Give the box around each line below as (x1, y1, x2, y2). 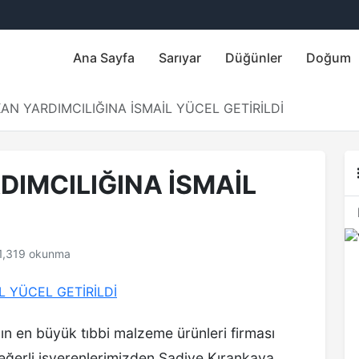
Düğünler (225, 50, 282, 66)
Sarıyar (159, 50, 201, 66)
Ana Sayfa (73, 50, 135, 66)
